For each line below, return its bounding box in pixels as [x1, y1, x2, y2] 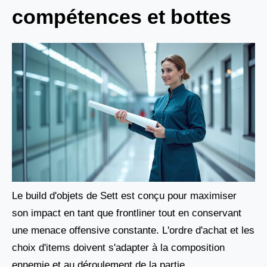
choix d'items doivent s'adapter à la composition [12, 242, 225, 254]
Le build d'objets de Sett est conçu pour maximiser [12, 190, 237, 202]
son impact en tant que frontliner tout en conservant [12, 207, 241, 219]
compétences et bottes [12, 5, 231, 29]
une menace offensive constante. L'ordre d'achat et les [12, 225, 254, 237]
